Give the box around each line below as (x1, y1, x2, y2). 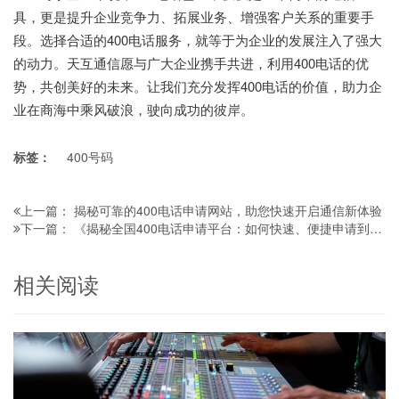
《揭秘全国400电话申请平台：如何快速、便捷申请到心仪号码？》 (74, 218, 370, 237)
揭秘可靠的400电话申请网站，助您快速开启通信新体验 (74, 200, 382, 219)
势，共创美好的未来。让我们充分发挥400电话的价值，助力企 (13, 76, 382, 95)
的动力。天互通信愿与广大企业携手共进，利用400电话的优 (13, 53, 369, 72)
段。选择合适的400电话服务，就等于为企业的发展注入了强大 (13, 29, 382, 49)
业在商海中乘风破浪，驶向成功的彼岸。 (13, 99, 254, 118)
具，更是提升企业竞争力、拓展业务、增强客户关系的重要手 (13, 6, 374, 26)
